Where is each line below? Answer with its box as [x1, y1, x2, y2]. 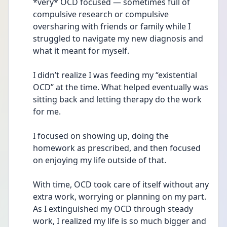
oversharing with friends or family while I [33, 21, 191, 32]
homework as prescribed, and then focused [33, 142, 201, 154]
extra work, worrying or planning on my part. [33, 191, 206, 202]
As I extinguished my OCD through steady [33, 203, 193, 214]
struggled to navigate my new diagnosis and [33, 33, 203, 44]
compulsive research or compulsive [33, 9, 169, 20]
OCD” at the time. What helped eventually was [33, 82, 208, 93]
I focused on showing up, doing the [33, 130, 169, 141]
